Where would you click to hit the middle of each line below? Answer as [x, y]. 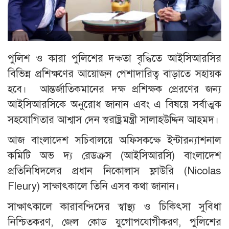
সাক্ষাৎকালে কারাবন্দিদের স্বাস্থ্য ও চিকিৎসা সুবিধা [114, 207]
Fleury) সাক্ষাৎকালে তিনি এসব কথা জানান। [94, 187]
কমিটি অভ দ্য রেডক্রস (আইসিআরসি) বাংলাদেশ [114, 156]
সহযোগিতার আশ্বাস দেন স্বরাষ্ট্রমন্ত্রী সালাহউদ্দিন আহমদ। [113, 120]
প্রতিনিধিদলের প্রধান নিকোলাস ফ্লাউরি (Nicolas [114, 171]
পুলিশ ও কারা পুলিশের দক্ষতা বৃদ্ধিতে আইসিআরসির [114, 59]
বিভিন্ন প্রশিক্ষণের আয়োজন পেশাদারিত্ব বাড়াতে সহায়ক [114, 74]
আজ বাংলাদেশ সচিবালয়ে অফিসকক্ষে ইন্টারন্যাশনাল [114, 141]
